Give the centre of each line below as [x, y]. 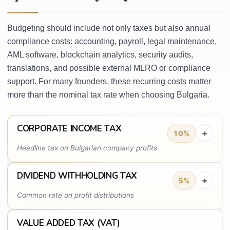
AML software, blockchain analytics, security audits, [100, 54]
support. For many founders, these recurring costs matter [109, 81]
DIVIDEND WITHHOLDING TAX [77, 176]
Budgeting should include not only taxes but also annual [109, 28]
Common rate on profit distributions [75, 195]
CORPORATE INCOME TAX [69, 128]
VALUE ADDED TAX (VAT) [69, 223]
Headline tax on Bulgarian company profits [87, 148]
